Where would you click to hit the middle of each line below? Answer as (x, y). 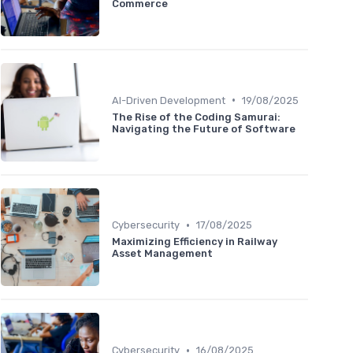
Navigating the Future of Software (204, 128)
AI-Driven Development (169, 100)
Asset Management (162, 254)
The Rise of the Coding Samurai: (196, 117)
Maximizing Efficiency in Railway (195, 242)
